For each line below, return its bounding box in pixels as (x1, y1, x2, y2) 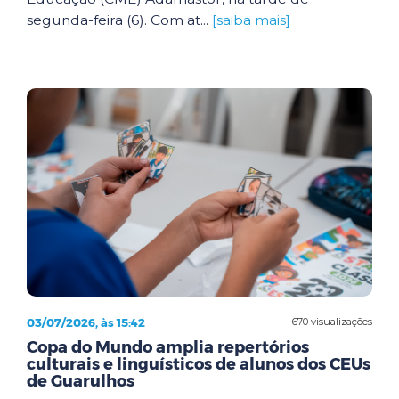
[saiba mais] (212, 12, 290, 28)
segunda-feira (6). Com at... (27, 12, 212, 28)
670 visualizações (292, 315, 372, 328)
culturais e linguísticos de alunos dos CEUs (27, 354, 370, 374)
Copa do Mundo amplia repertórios (27, 337, 309, 357)
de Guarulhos (27, 370, 134, 391)
